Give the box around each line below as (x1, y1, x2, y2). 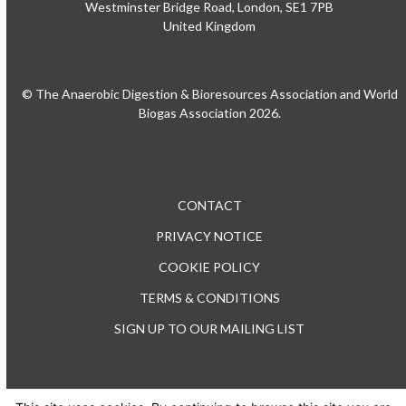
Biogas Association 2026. (138, 105, 281, 121)
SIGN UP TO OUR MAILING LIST (114, 321, 305, 337)
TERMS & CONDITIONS (139, 290, 280, 306)
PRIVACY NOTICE (156, 228, 264, 245)
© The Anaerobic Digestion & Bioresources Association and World (21, 86, 398, 102)
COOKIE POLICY (159, 259, 261, 275)
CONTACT (177, 198, 242, 214)
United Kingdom (163, 18, 256, 34)
